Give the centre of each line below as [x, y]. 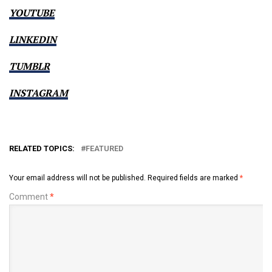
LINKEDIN [33, 39]
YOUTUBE [32, 12]
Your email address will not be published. [77, 178]
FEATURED [104, 148]
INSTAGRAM [39, 93]
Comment [29, 196]
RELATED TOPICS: [42, 148]
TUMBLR [29, 66]
